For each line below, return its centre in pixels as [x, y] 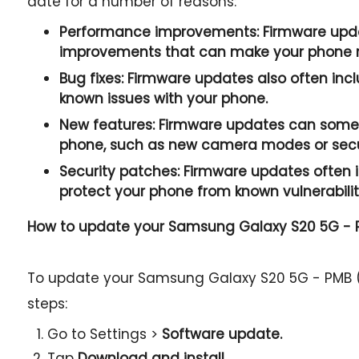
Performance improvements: [159, 32]
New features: [107, 125]
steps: [47, 304]
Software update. [222, 334]
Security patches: [119, 171]
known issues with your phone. [163, 99]
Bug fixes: [91, 79]
